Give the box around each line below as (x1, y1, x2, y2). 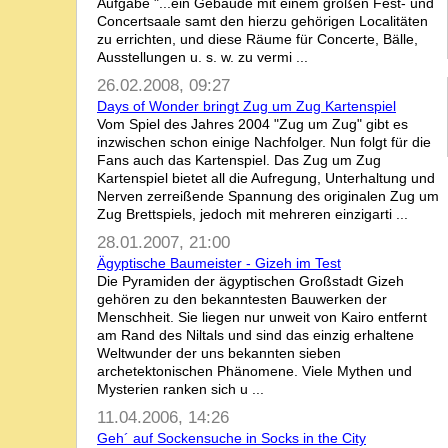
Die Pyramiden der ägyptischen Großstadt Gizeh (97, 273, 404, 289)
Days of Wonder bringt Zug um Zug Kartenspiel (97, 98, 396, 114)
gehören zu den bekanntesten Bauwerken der (97, 291, 387, 307)
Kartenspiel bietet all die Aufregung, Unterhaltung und (97, 170, 435, 186)
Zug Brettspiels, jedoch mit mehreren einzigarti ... (97, 206, 408, 222)
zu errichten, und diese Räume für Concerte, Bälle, (97, 31, 418, 47)
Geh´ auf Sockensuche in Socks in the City (97, 430, 366, 446)
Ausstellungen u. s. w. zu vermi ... (97, 49, 308, 65)
